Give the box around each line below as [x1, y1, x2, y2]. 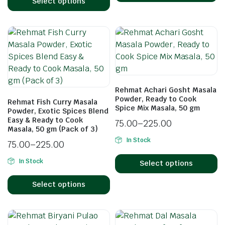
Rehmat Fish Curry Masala [8, 97, 97, 106]
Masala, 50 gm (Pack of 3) [8, 124, 98, 134]
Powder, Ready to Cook [115, 94, 196, 103]
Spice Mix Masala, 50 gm [115, 103, 200, 113]
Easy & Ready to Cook [8, 115, 83, 125]
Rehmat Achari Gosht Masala [115, 85, 216, 94]
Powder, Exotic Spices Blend [8, 106, 108, 116]
